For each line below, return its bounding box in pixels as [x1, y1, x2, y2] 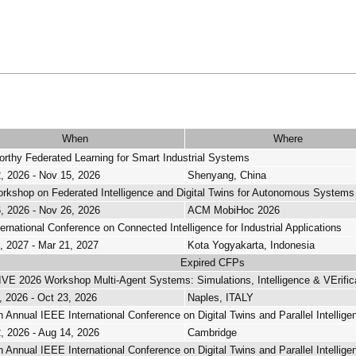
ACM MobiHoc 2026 [188, 204, 280, 216]
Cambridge [188, 327, 237, 339]
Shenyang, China [188, 169, 266, 181]
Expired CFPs [180, 257, 245, 269]
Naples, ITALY [188, 292, 253, 304]
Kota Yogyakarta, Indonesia [188, 239, 315, 251]
